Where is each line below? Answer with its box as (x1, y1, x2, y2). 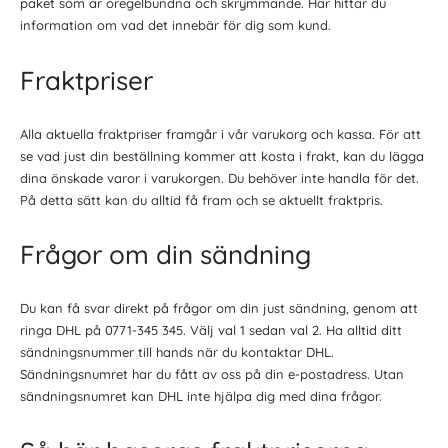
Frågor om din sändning (20, 238, 311, 272)
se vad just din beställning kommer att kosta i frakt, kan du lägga (20, 147, 424, 164)
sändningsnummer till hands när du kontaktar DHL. (20, 344, 334, 361)
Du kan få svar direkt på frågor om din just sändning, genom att (20, 300, 418, 317)
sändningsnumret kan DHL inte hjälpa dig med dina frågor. (20, 388, 382, 405)
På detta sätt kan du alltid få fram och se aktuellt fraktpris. (20, 191, 383, 208)
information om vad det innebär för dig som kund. (20, 17, 331, 34)
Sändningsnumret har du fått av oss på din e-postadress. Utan (20, 366, 404, 383)
